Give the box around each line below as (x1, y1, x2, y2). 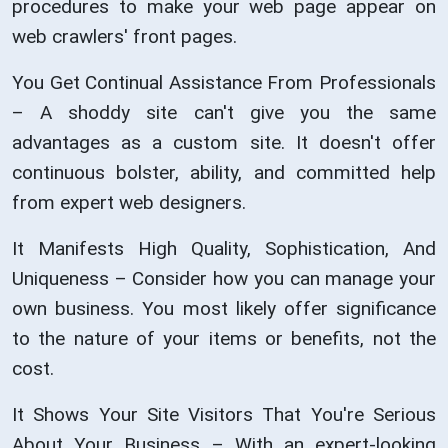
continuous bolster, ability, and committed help (12, 161, 436, 185)
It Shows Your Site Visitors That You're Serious (12, 403, 436, 427)
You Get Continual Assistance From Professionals (12, 71, 436, 95)
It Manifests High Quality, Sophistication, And (12, 237, 436, 261)
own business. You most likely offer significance (12, 297, 436, 321)
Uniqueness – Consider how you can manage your (12, 267, 436, 291)
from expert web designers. (12, 191, 246, 215)
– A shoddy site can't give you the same (12, 101, 436, 125)
